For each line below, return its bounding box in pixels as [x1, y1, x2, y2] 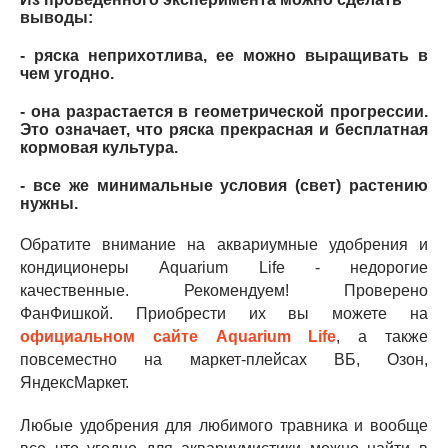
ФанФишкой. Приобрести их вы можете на [20, 304, 428, 322]
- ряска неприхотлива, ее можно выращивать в [20, 46, 428, 64]
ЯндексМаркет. [20, 373, 129, 391]
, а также [336, 327, 429, 345]
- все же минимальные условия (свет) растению [20, 176, 428, 194]
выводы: [20, 8, 93, 26]
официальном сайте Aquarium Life [20, 327, 337, 345]
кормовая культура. [20, 138, 178, 156]
